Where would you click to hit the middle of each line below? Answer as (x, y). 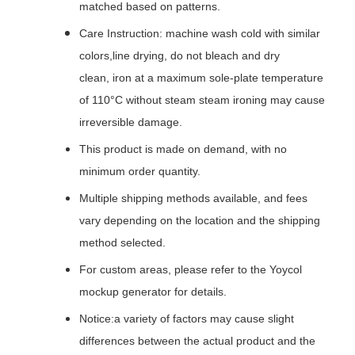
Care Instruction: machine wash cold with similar (200, 34)
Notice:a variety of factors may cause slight (187, 319)
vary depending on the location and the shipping (200, 221)
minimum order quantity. (140, 172)
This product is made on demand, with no (183, 149)
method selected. (122, 243)
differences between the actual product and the (197, 341)
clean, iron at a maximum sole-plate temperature (201, 78)
